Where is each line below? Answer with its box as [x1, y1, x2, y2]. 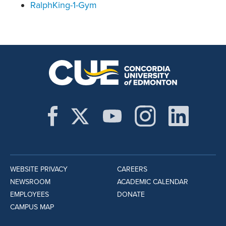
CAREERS [117, 165, 147, 174]
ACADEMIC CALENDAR [117, 178, 188, 187]
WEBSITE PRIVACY [10, 165, 68, 174]
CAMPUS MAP [10, 203, 54, 212]
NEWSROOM [10, 178, 50, 187]
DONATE [117, 190, 145, 199]
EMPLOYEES [10, 190, 49, 199]
